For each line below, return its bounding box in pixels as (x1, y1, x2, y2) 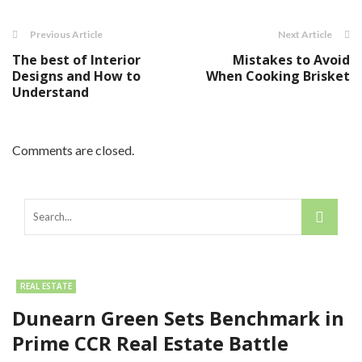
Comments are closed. (12, 142, 134, 158)
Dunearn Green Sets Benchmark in (12, 305, 344, 332)
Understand (12, 83, 89, 102)
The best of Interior (12, 51, 141, 69)
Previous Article (30, 28, 103, 41)
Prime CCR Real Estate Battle (12, 330, 288, 357)
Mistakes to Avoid (233, 51, 350, 69)
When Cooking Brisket (206, 67, 350, 86)
